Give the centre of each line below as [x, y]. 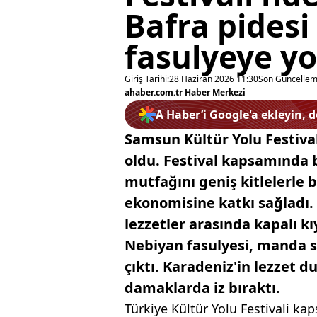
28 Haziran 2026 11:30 [214, 79]
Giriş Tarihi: [147, 79]
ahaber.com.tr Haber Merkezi [185, 92]
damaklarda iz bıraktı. [202, 288]
